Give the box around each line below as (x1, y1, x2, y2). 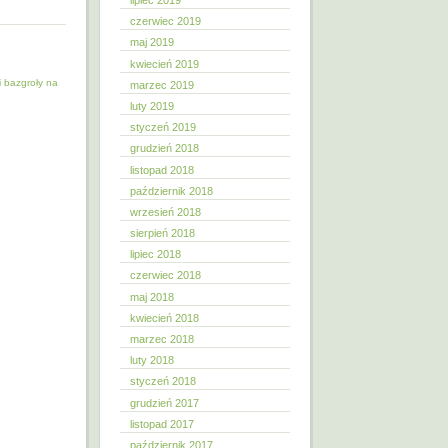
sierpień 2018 (130, 227, 195, 240)
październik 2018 (130, 184, 213, 197)
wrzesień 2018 (130, 205, 201, 218)
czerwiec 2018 (130, 269, 201, 282)
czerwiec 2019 (130, 15, 201, 28)
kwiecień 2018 (130, 311, 199, 324)
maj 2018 (130, 290, 174, 303)
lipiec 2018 (130, 248, 181, 261)
